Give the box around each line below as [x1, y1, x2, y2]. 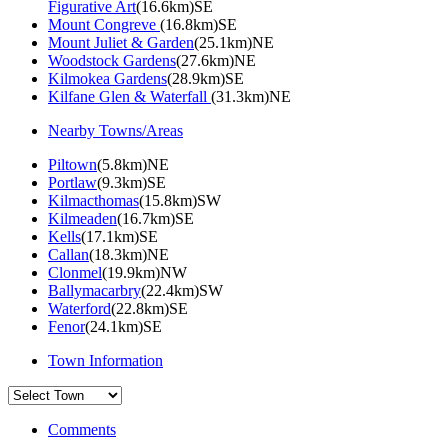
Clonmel [48, 263, 102, 281]
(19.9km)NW [102, 263, 187, 281]
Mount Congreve [48, 15, 160, 33]
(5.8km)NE [97, 155, 169, 173]
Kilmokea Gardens [48, 69, 167, 87]
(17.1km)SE [81, 227, 158, 245]
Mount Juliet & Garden [48, 33, 194, 51]
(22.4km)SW [141, 281, 223, 299]
